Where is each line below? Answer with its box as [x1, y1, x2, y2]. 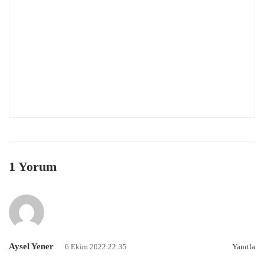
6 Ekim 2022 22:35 [65, 242, 127, 252]
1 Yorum [9, 159, 57, 174]
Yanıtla [232, 242, 255, 252]
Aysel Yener [9, 242, 54, 252]
